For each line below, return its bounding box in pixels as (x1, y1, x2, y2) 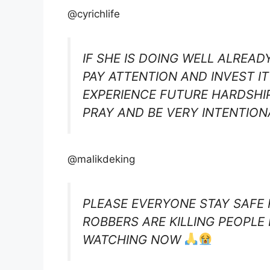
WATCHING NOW (83, 231, 184, 247)
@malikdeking (67, 153, 135, 166)
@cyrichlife (67, 8, 120, 20)
